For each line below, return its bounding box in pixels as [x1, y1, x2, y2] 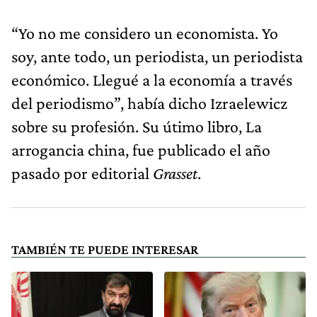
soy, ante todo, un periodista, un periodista [11, 46, 303, 66]
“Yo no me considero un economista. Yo [11, 23, 278, 42]
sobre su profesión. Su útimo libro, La [11, 116, 262, 136]
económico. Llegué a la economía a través [11, 69, 292, 89]
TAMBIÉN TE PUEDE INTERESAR [11, 241, 198, 257]
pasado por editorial [11, 163, 153, 183]
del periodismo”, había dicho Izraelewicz [11, 93, 287, 113]
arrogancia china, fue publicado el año [11, 139, 270, 159]
